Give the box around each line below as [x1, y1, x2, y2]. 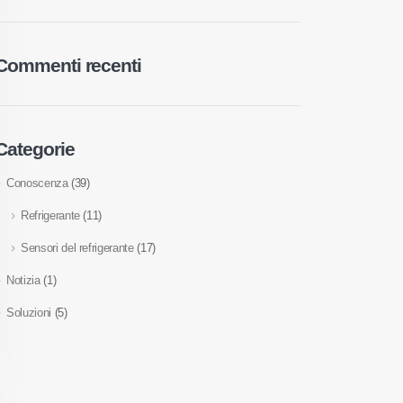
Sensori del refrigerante [21, 242, 134, 255]
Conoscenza [6, 177, 68, 190]
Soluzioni [6, 307, 51, 319]
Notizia [6, 274, 40, 287]
